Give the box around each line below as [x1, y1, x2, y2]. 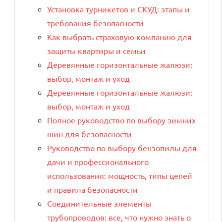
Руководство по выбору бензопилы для [47, 143, 197, 153]
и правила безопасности [47, 184, 138, 195]
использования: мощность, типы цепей [47, 170, 192, 181]
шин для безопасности [47, 129, 132, 139]
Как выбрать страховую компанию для [47, 32, 192, 42]
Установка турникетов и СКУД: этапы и [47, 4, 190, 14]
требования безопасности [47, 18, 144, 28]
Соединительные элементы [47, 198, 152, 209]
